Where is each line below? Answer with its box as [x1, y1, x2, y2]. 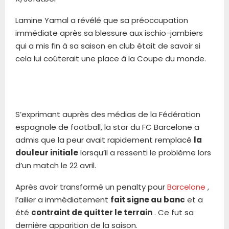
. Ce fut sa [152, 207, 194, 218]
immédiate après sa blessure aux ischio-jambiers [15, 27, 203, 38]
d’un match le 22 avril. [15, 159, 96, 171]
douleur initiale [15, 147, 78, 158]
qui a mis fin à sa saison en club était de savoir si [15, 40, 200, 51]
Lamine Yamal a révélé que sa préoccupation [15, 14, 188, 26]
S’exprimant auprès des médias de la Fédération [15, 108, 200, 120]
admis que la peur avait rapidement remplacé [15, 134, 194, 145]
